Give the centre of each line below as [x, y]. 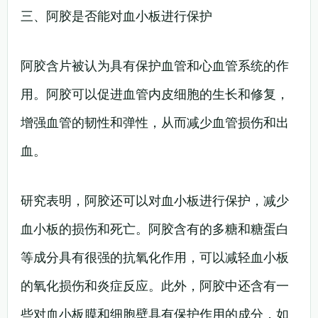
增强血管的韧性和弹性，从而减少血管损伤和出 [155, 122]
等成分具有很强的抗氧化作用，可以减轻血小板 [155, 257]
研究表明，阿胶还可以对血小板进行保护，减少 [155, 200]
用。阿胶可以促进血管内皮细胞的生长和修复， [155, 94]
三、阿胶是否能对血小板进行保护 [116, 16]
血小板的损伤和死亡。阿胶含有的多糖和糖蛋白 [155, 229]
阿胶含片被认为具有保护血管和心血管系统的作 [155, 65]
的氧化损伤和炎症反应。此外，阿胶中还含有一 [155, 285]
